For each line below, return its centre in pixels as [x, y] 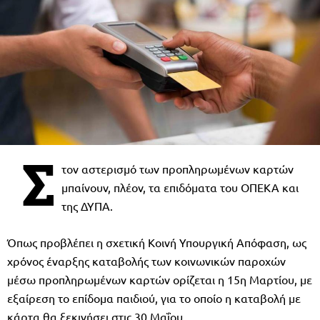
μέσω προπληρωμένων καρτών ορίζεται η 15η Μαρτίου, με [160, 279]
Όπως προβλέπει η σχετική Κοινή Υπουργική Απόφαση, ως [157, 242]
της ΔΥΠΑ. [87, 205]
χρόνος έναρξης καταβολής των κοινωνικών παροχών [146, 260]
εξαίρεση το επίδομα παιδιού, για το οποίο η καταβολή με [154, 297]
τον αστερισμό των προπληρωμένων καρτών [177, 168]
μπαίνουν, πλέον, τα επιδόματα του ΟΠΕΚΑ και [180, 187]
